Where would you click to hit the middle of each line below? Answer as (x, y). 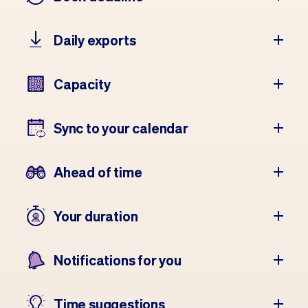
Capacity (82, 84)
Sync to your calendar (121, 128)
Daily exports (95, 40)
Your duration (96, 216)
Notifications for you (118, 260)
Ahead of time (98, 172)
